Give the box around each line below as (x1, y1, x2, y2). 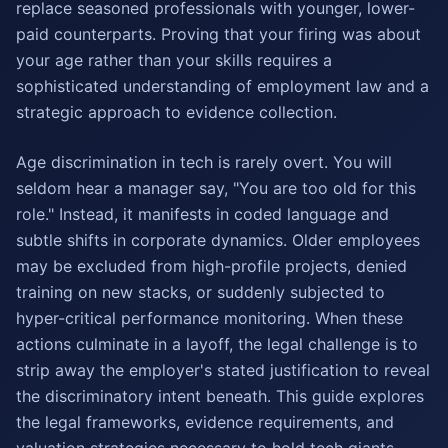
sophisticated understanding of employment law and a (16, 76, 429, 96)
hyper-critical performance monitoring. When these (16, 308, 403, 328)
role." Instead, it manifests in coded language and (16, 204, 389, 224)
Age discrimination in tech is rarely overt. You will (16, 152, 392, 172)
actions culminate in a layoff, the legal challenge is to (16, 334, 418, 354)
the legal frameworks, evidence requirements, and (16, 412, 394, 432)
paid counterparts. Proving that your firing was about (16, 24, 421, 44)
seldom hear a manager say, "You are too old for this (16, 178, 416, 198)
